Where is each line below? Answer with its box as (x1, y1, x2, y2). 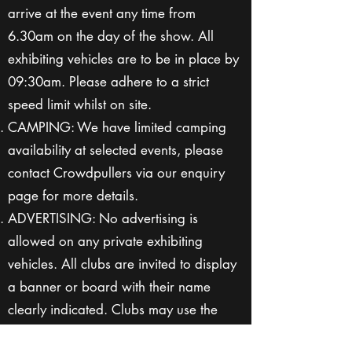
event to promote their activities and (8, 324, 214, 341)
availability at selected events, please (8, 141, 223, 159)
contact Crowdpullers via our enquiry (8, 164, 225, 181)
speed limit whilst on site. (8, 96, 152, 113)
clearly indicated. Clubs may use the (8, 301, 218, 318)
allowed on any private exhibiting (8, 233, 203, 250)
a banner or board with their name (8, 278, 211, 295)
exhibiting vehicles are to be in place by (8, 50, 239, 68)
